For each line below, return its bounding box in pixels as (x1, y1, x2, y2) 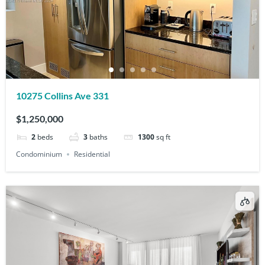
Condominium (16, 149, 63, 160)
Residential (74, 149, 111, 160)
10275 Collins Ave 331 (16, 90, 109, 102)
